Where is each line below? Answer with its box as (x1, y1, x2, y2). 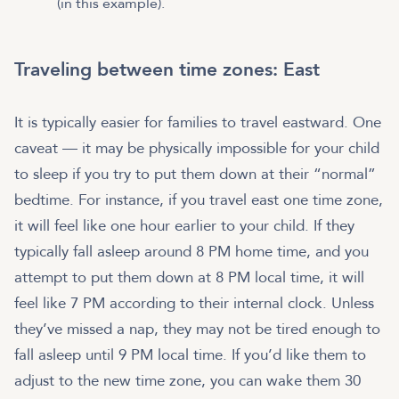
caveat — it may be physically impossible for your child (14, 138, 379, 159)
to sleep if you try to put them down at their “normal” (14, 164, 376, 185)
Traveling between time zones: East (14, 57, 320, 84)
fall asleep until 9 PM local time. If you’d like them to (14, 345, 366, 366)
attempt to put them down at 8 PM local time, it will (14, 267, 364, 289)
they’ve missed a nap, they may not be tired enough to (14, 319, 380, 340)
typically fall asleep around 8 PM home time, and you (14, 241, 369, 263)
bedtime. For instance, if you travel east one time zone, (14, 190, 383, 211)
